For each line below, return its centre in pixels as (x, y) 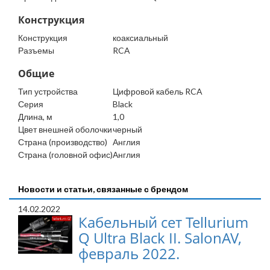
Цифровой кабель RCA (158, 92)
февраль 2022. (129, 254)
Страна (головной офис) (65, 155)
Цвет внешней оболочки (65, 130)
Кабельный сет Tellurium (163, 222)
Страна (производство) (63, 142)
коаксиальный (140, 38)
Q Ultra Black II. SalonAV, (160, 238)
